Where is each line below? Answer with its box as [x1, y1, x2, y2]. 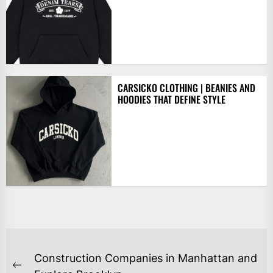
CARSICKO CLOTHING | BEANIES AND [117, 80, 255, 95]
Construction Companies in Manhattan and [34, 251, 257, 264]
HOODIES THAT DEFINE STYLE [117, 91, 225, 107]
